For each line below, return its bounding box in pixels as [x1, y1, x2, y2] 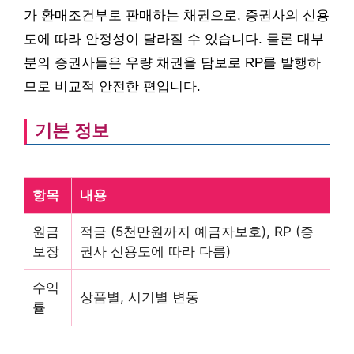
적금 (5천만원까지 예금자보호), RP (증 [80, 224, 314, 240]
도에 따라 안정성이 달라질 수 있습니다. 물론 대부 [24, 32, 324, 47]
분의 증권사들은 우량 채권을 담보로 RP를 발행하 [24, 55, 321, 71]
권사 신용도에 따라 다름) [80, 243, 231, 260]
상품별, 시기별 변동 [80, 289, 199, 306]
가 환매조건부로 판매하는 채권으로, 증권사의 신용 [24, 8, 330, 24]
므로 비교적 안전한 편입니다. [24, 79, 201, 95]
